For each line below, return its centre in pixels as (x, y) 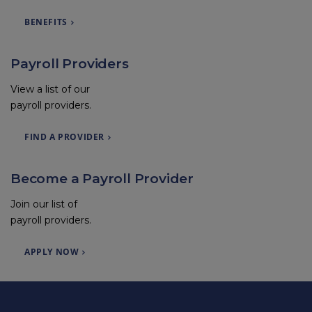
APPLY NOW (52, 252)
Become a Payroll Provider (102, 179)
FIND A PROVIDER (64, 137)
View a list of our (50, 89)
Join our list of (44, 204)
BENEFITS (46, 22)
